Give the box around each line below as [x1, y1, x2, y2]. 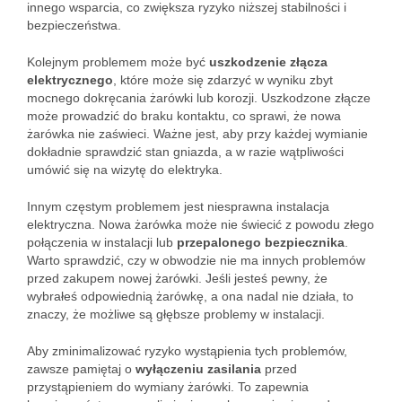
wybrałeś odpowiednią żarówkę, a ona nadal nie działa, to [27, 289, 354, 303]
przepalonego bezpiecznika [177, 235, 345, 249]
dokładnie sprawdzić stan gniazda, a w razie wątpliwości [27, 144, 344, 159]
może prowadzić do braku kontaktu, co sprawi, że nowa [27, 109, 341, 123]
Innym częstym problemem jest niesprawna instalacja [27, 199, 329, 214]
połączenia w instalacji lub [27, 235, 177, 249]
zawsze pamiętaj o [27, 362, 135, 376]
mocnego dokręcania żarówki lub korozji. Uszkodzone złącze [27, 91, 371, 105]
